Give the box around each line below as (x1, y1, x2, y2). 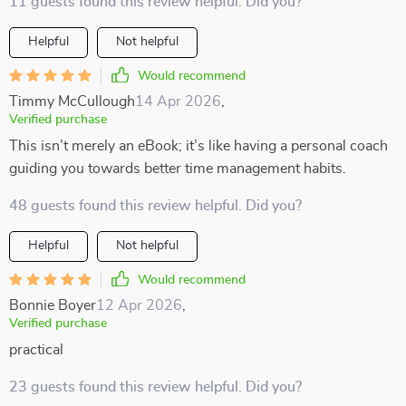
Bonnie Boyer (9, 298, 96, 313)
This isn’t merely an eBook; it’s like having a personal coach (9, 139, 388, 153)
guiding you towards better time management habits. (9, 161, 346, 176)
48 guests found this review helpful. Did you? (9, 198, 302, 213)
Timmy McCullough (9, 94, 135, 109)
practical (9, 343, 63, 357)
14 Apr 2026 (135, 94, 221, 109)
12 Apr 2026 (96, 298, 182, 313)
